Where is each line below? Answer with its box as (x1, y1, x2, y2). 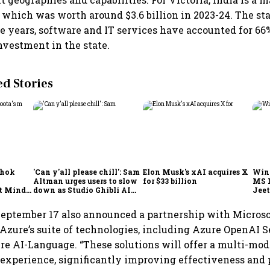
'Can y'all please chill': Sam (33, 166, 140, 177)
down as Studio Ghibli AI (33, 184, 131, 195)
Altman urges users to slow (33, 175, 138, 186)
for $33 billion (143, 175, 198, 186)
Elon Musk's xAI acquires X (143, 166, 249, 177)
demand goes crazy (33, 193, 108, 204)
